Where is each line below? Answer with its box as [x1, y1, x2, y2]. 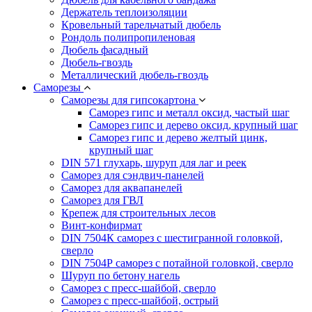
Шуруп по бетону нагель [61, 270, 180, 282]
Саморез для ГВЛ [61, 194, 143, 207]
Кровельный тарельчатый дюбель [61, 19, 221, 31]
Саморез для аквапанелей [61, 182, 182, 194]
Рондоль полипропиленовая [61, 31, 195, 44]
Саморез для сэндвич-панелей [61, 169, 204, 182]
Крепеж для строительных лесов [61, 207, 216, 219]
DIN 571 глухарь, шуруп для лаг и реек [61, 157, 247, 169]
